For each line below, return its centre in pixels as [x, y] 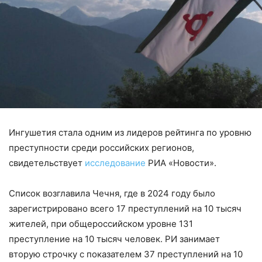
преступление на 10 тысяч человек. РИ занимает [114, 239]
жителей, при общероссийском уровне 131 [101, 224]
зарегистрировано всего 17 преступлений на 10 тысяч [125, 209]
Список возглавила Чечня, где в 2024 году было [112, 194]
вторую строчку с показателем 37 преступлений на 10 [126, 254]
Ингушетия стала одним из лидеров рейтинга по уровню [130, 133]
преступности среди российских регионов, [101, 148]
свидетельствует [47, 163]
